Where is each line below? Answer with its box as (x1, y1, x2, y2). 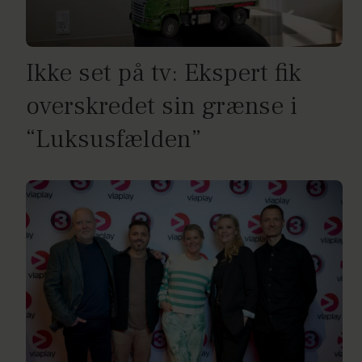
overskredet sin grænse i (26, 90, 297, 124)
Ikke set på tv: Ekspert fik (26, 57, 301, 90)
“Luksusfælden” (26, 123, 201, 157)
